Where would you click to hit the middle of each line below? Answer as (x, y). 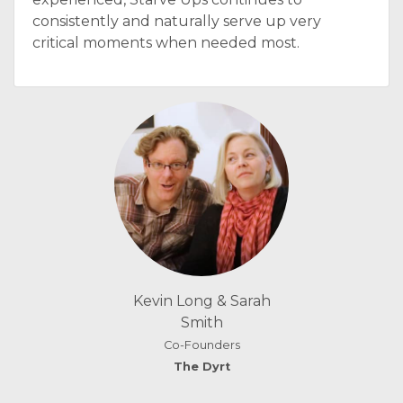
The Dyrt (201, 367)
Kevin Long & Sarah (201, 301)
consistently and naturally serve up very (177, 21)
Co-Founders (201, 345)
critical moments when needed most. (166, 43)
